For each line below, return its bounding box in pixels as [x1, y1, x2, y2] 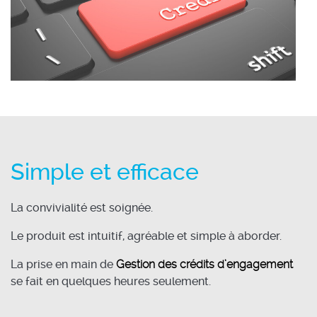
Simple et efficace [11, 158, 199, 185]
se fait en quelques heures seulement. [11, 274, 211, 288]
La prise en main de [11, 257, 116, 271]
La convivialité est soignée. [11, 200, 153, 214]
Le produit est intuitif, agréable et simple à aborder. [11, 229, 282, 243]
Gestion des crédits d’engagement [116, 257, 293, 271]
